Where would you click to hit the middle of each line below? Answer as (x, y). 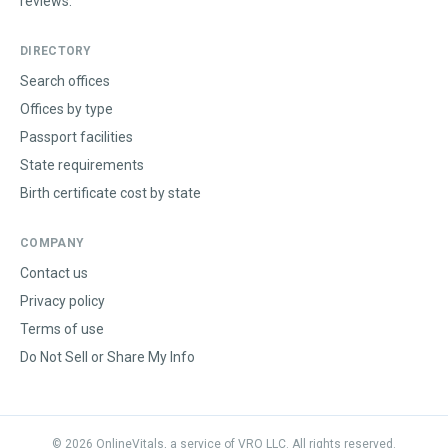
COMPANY (52, 243)
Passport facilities (76, 137)
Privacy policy (62, 301)
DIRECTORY (56, 51)
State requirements (82, 165)
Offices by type (66, 109)
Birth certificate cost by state (110, 193)
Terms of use (62, 329)
